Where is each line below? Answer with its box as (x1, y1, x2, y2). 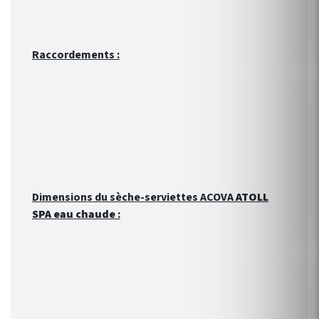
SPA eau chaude (32, 206, 117, 223)
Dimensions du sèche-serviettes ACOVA (32, 189, 236, 206)
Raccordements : (32, 47, 120, 63)
